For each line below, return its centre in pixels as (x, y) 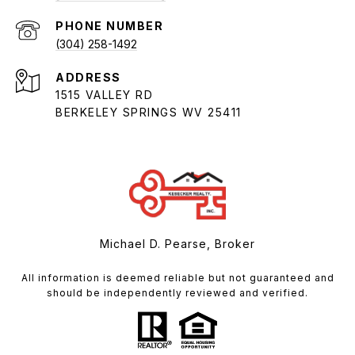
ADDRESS (88, 77)
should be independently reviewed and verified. (177, 292)
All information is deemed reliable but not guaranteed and (177, 277)
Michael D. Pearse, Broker (177, 243)
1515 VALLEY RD (104, 94)
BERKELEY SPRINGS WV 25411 (149, 112)
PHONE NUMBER (109, 25)
